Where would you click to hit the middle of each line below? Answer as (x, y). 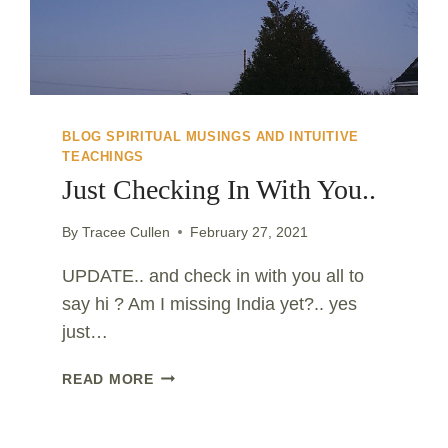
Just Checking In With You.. (219, 190)
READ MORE (108, 378)
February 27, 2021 (248, 231)
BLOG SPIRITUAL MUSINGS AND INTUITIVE (211, 137)
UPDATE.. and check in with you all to (213, 275)
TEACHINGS (103, 157)
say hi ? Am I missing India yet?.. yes (210, 303)
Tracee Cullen (125, 231)
